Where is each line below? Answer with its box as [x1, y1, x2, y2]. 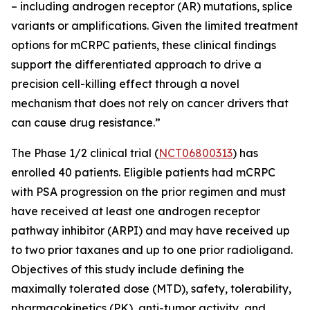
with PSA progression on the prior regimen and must [11, 185, 286, 199]
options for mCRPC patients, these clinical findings [11, 38, 276, 52]
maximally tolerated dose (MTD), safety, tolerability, [11, 282, 291, 295]
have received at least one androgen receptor [11, 204, 260, 218]
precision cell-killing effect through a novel [11, 77, 239, 91]
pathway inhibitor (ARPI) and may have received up [11, 224, 290, 237]
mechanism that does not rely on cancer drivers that [11, 96, 289, 110]
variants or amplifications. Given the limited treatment [11, 19, 298, 33]
